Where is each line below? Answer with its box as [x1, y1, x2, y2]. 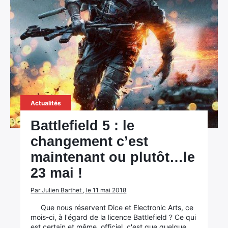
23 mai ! [31, 165, 83, 181]
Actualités [31, 99, 62, 107]
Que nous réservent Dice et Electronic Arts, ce [41, 203, 194, 212]
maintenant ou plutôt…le [31, 150, 195, 165]
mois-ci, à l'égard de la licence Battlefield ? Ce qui [31, 213, 196, 221]
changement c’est [31, 134, 149, 149]
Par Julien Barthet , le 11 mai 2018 [31, 186, 127, 194]
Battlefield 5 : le [31, 118, 135, 133]
